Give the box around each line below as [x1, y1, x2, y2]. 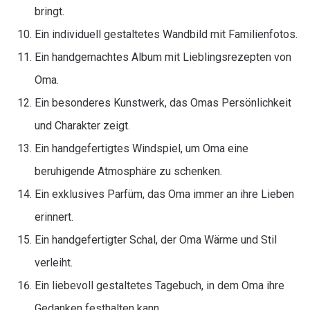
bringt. [35, 5, 64, 18]
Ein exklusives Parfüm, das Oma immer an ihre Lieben [35, 188, 294, 201]
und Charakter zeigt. [35, 119, 130, 132]
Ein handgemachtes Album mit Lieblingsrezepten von [35, 51, 291, 64]
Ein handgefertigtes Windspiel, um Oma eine [35, 142, 248, 155]
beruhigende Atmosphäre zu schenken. [35, 165, 222, 178]
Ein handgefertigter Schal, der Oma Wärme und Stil [35, 233, 277, 246]
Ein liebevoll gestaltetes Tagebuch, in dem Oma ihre [35, 279, 284, 292]
